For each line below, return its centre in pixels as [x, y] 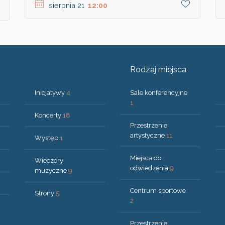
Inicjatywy [50, 92]
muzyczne [51, 170]
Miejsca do [146, 158]
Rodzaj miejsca [158, 69]
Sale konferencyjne [159, 92]
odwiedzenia [150, 168]
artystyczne [148, 135]
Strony [45, 193]
